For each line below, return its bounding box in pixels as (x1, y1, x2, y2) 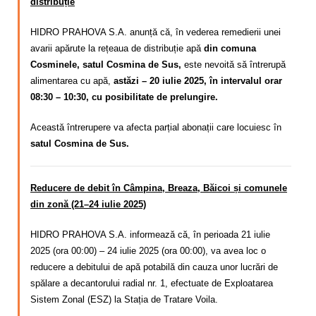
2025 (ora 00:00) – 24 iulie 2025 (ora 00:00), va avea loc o (30, 245, 266, 257)
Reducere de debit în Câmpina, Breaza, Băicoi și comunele (30, 183, 287, 194)
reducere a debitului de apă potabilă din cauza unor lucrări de (30, 262, 278, 273)
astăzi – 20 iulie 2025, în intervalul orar (111, 75, 282, 86)
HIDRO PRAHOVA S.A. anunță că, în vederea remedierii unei (30, 26, 281, 37)
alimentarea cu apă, (30, 75, 111, 86)
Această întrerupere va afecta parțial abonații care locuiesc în (30, 121, 281, 133)
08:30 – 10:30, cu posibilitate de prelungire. (30, 91, 221, 102)
